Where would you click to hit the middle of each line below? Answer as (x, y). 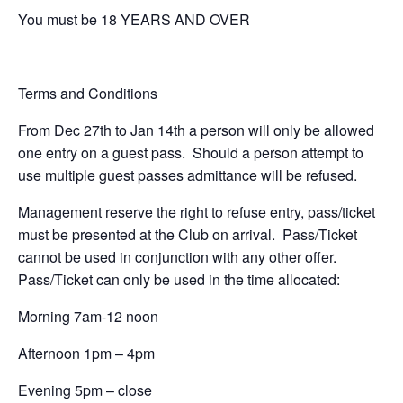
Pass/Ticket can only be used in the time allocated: (179, 280)
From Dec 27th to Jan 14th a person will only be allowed (196, 130)
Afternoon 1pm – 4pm (86, 354)
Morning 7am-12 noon (88, 317)
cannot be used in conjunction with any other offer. (179, 257)
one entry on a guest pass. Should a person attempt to (191, 153)
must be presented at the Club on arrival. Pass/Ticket (188, 235)
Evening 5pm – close (85, 390)
